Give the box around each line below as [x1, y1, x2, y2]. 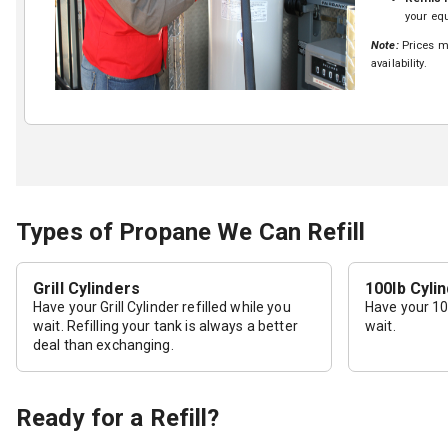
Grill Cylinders [33, 278, 140, 298]
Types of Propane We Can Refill [16, 217, 365, 246]
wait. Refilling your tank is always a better [33, 317, 298, 334]
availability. [371, 57, 427, 71]
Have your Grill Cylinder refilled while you [33, 298, 291, 315]
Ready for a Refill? [16, 403, 220, 432]
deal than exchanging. [33, 336, 174, 353]
